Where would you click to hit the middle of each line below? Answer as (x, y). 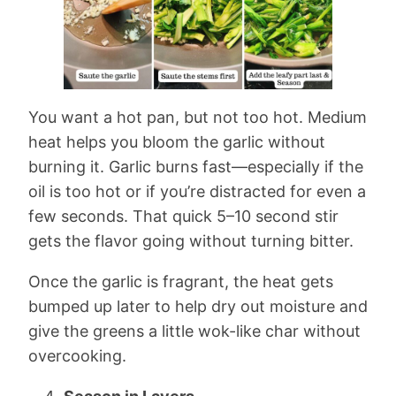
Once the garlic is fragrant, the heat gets (181, 282)
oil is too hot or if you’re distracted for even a (197, 191)
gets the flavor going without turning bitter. (191, 241)
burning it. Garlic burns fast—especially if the (196, 167)
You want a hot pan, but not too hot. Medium (198, 117)
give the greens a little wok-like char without (194, 331)
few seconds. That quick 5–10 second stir (183, 216)
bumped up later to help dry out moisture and (198, 306)
